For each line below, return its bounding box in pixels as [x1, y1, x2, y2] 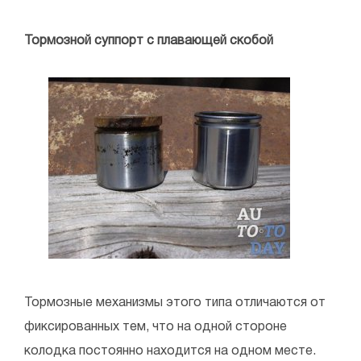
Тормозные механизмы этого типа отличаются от [24, 297, 326, 309]
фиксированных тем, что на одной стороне [24, 322, 287, 334]
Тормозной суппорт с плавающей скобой [24, 35, 273, 48]
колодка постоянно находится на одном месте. [24, 346, 316, 358]
